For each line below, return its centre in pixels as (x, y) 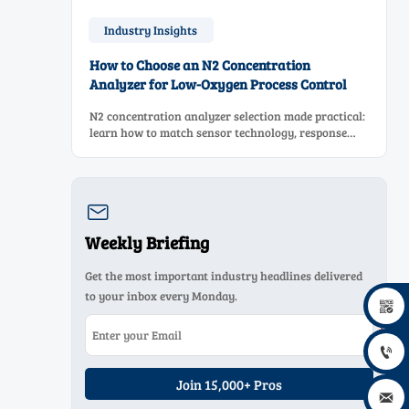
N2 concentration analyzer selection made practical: (228, 115)
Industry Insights (151, 31)
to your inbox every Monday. (162, 295)
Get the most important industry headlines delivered (224, 275)
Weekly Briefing (147, 243)
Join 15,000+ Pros (230, 384)
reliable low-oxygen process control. (185, 165)
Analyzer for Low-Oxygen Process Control (218, 84)
